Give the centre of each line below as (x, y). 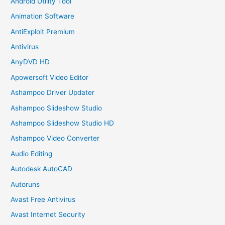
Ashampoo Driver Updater (53, 93)
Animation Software (43, 16)
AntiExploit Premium (43, 31)
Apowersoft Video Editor (50, 77)
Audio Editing (32, 153)
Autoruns (25, 184)
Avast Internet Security (48, 215)
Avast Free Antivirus (43, 199)
